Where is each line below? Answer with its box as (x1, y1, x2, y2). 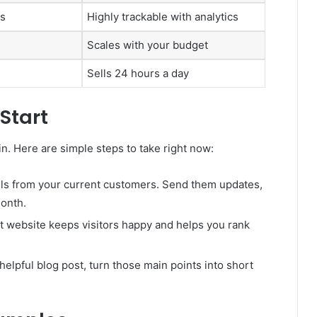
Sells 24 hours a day (87, 67, 189, 81)
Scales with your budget (87, 38, 208, 52)
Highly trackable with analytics (87, 10, 238, 24)
